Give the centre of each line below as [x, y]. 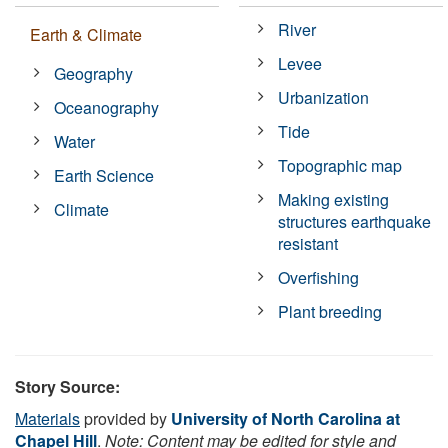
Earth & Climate [86, 34]
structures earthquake [355, 221]
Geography [94, 73]
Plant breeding [330, 311]
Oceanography [107, 107]
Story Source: [67, 386]
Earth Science [104, 175]
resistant [308, 243]
